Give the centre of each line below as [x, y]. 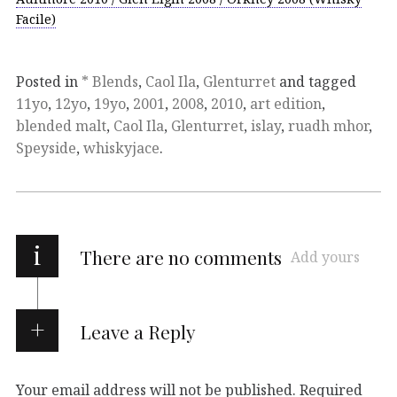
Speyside [46, 148]
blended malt [61, 125]
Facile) [36, 19]
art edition [286, 103]
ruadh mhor [328, 125]
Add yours [325, 257]
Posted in [49, 81]
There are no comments [181, 257]
